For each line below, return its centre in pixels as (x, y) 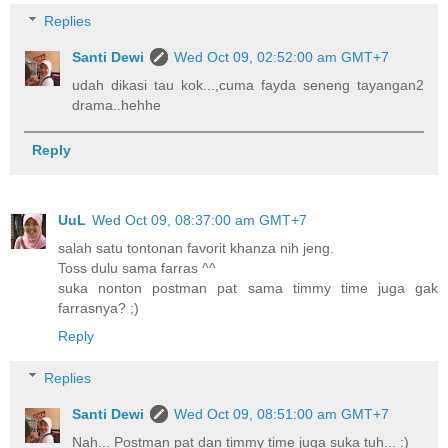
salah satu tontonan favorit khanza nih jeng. (196, 248)
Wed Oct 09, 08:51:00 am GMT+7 (282, 413)
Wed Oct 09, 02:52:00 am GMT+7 (282, 57)
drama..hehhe (117, 105)
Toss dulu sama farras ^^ (137, 268)
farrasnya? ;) (98, 308)
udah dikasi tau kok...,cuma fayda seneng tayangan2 (248, 85)
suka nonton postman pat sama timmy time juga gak (248, 288)
